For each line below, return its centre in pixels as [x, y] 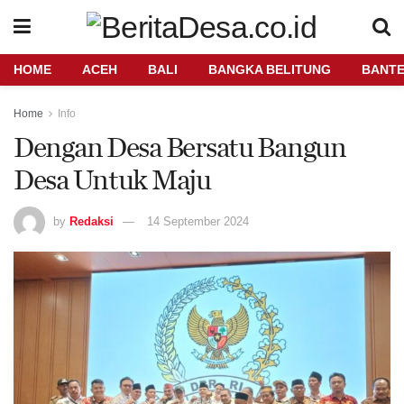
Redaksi [92, 221]
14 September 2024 [198, 221]
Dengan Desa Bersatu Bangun [180, 146]
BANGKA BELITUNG [270, 69]
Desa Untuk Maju [112, 179]
